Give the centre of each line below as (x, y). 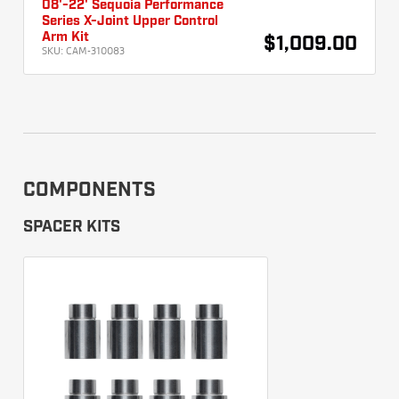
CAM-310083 (95, 51)
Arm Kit (65, 38)
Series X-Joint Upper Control (130, 22)
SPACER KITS (72, 227)
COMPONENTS (90, 191)
